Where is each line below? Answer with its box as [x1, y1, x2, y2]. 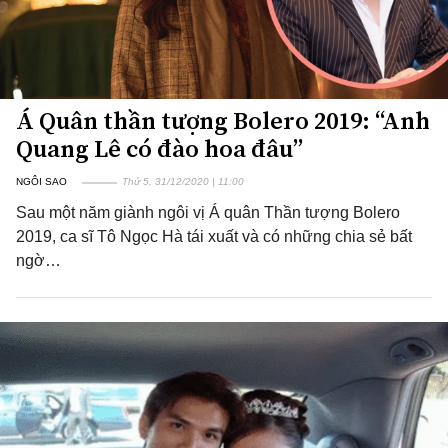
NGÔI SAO [16, 176, 67, 187]
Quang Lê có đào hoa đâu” [16, 132, 303, 165]
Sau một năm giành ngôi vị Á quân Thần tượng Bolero [16, 204, 400, 221]
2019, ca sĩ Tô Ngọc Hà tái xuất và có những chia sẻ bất [16, 228, 412, 245]
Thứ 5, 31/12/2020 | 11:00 [122, 176, 244, 187]
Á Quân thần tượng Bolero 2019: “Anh [16, 104, 430, 137]
